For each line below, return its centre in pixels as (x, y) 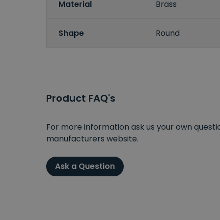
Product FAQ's (81, 98)
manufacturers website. (92, 139)
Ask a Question (85, 166)
